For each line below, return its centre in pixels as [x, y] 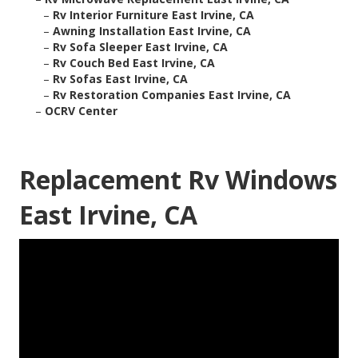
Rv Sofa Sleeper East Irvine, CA [140, 47]
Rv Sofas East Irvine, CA [120, 79]
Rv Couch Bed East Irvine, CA [134, 63]
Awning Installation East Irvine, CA [152, 31]
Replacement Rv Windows [178, 180]
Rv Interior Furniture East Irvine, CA [153, 15]
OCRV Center [81, 111]
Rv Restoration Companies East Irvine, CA [172, 95]
